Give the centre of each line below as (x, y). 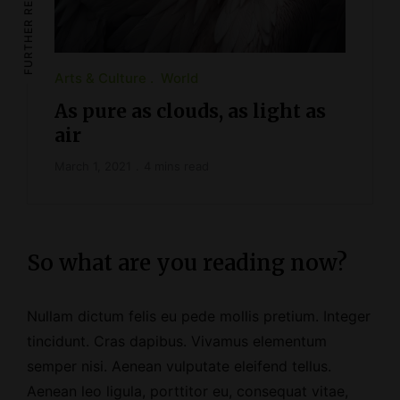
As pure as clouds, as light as (190, 112)
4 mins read (176, 167)
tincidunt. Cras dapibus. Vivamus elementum (177, 342)
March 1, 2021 (93, 167)
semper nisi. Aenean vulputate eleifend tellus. (179, 367)
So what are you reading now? (187, 263)
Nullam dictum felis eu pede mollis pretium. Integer (199, 317)
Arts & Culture (100, 79)
